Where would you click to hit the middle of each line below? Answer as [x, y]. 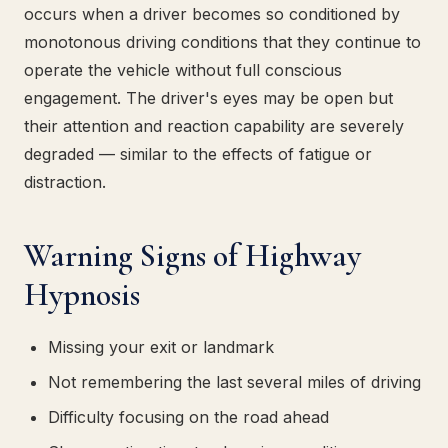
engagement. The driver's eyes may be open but [208, 98]
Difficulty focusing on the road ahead [188, 417]
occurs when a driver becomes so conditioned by [212, 14]
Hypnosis [82, 294]
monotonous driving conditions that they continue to [222, 42]
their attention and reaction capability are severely [214, 126]
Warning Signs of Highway [192, 255]
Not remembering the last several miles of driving [234, 382]
